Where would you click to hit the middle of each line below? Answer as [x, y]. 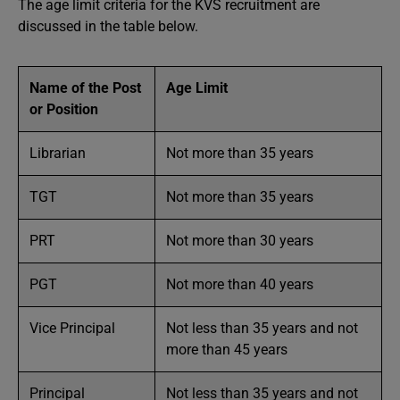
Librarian [58, 153]
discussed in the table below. [108, 26]
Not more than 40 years [240, 284]
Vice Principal [72, 328]
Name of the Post [85, 88]
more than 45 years [227, 350]
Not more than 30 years [240, 241]
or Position [64, 109]
